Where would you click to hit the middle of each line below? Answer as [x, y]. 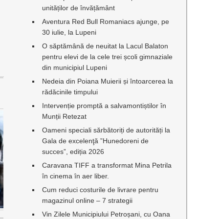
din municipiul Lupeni [75, 67]
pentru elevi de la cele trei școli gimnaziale [108, 57]
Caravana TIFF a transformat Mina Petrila [107, 165]
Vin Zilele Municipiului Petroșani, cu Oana [106, 214]
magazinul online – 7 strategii [88, 200]
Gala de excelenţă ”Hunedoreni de [96, 141]
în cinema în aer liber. [76, 176]
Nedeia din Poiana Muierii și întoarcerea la [108, 81]
